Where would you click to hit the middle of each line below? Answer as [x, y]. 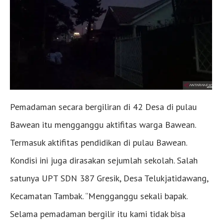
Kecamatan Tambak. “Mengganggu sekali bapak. [99, 196]
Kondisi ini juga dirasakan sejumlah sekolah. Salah [104, 161]
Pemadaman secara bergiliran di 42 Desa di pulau [103, 107]
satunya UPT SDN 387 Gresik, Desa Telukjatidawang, [109, 178]
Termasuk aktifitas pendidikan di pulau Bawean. [98, 143]
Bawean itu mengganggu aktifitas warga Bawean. [103, 125]
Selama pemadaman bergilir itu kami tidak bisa [98, 214]
